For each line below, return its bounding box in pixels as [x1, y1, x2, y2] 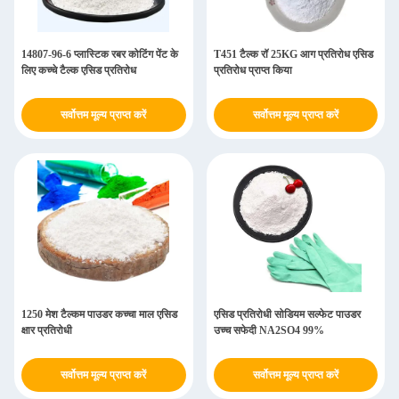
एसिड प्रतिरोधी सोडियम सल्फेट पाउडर [213, 308, 361, 321]
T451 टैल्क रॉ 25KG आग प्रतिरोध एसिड [213, 48, 373, 61]
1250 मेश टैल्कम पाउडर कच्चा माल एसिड [21, 308, 177, 321]
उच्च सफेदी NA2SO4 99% [213, 324, 324, 337]
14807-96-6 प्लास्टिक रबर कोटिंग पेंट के [21, 48, 178, 61]
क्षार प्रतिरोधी [21, 324, 72, 337]
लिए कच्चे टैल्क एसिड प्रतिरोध [21, 64, 136, 77]
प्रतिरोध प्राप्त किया [213, 64, 292, 77]
